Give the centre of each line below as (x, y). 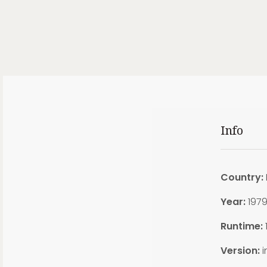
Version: (240, 251)
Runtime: (241, 226)
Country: (242, 177)
